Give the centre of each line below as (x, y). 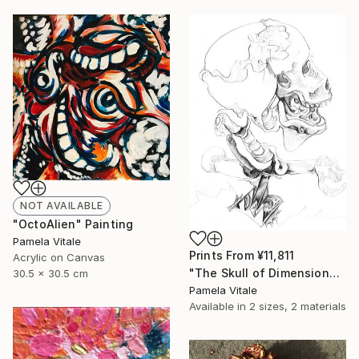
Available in (219, 307)
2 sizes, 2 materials (298, 307)
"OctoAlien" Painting (73, 224)
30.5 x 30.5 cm (50, 274)
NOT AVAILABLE (62, 206)
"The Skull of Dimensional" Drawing (334, 273)
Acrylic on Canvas (59, 258)
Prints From (223, 256)
